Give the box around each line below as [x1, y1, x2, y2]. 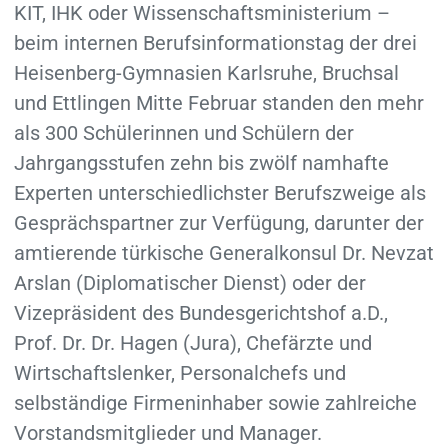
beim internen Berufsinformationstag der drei [13, 30, 417, 55]
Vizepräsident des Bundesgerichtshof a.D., [13, 300, 388, 325]
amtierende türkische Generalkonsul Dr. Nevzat [13, 240, 434, 265]
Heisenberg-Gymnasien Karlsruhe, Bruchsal [13, 60, 399, 85]
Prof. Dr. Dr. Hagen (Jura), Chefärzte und [13, 330, 372, 355]
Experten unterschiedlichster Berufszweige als [13, 180, 426, 205]
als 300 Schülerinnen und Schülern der [13, 120, 354, 145]
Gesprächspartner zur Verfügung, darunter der [13, 210, 424, 235]
